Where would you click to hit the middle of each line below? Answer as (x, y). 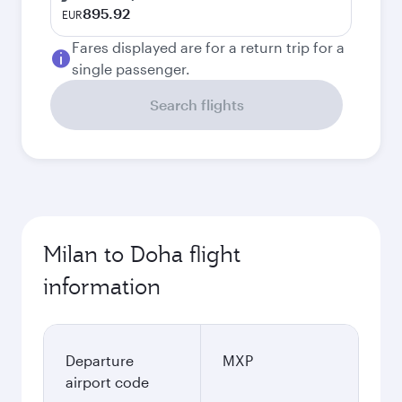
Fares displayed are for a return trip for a (208, 47)
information (102, 286)
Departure (100, 360)
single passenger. (131, 69)
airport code (107, 382)
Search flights (197, 105)
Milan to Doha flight (142, 254)
